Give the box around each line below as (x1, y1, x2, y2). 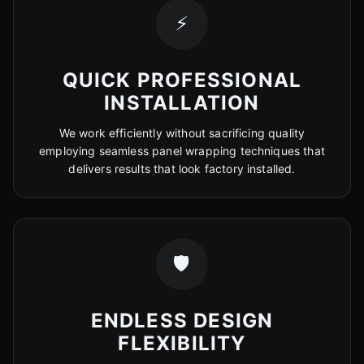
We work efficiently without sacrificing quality (58, 126, 305, 140)
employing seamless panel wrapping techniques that (39, 144, 325, 158)
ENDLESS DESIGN (90, 309, 274, 332)
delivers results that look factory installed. (68, 162, 296, 175)
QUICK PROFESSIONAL (62, 68, 302, 92)
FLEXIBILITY (118, 331, 246, 355)
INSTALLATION (104, 91, 260, 115)
